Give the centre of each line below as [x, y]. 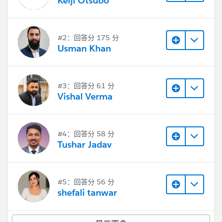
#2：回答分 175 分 [88, 38]
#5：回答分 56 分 [86, 182]
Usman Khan [84, 48]
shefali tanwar [87, 192]
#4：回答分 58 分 [86, 134]
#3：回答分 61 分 [86, 86]
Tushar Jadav [84, 144]
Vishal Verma [85, 96]
